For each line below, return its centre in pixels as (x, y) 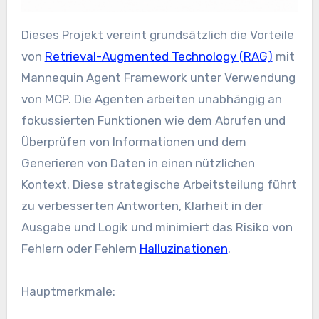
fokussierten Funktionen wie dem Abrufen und (153, 120)
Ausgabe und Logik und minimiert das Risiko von (157, 227)
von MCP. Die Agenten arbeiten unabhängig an (151, 99)
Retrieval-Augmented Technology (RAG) (158, 56)
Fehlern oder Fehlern (80, 248)
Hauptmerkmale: (68, 291)
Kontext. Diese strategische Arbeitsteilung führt (159, 184)
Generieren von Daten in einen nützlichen (138, 163)
